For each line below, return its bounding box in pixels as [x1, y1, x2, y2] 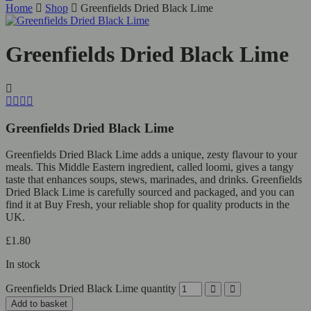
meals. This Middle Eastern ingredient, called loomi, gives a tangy [6, 161, 294, 174]
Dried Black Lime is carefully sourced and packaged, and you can [6, 186, 294, 199]
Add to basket [11, 299, 67, 310]
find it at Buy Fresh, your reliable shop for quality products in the [6, 199, 289, 211]
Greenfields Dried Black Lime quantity [6, 283, 176, 295]
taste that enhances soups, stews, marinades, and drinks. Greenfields [6, 174, 302, 186]
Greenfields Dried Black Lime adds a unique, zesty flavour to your [6, 149, 297, 161]
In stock [6, 258, 40, 271]
